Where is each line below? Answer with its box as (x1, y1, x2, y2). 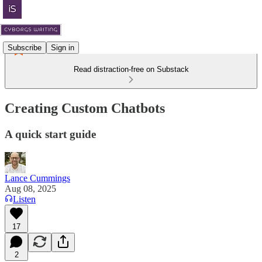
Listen (13, 194, 36, 204)
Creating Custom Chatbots (5, 100, 165, 116)
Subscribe (8, 43, 42, 52)
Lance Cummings (5, 173, 70, 183)
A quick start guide (5, 127, 96, 140)
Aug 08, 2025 (5, 183, 56, 194)
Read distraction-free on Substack (73, 65, 189, 74)
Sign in (51, 43, 74, 52)
